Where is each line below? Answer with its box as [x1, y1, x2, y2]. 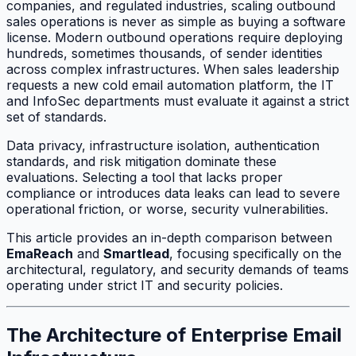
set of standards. [6, 108, 106, 125]
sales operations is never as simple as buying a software [6, 13, 346, 29]
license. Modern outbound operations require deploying [6, 29, 342, 45]
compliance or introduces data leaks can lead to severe [6, 184, 340, 201]
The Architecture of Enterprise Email [6, 323, 342, 346]
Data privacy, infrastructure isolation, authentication [6, 137, 319, 153]
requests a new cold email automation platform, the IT [6, 76, 334, 93]
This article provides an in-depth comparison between [6, 229, 332, 246]
